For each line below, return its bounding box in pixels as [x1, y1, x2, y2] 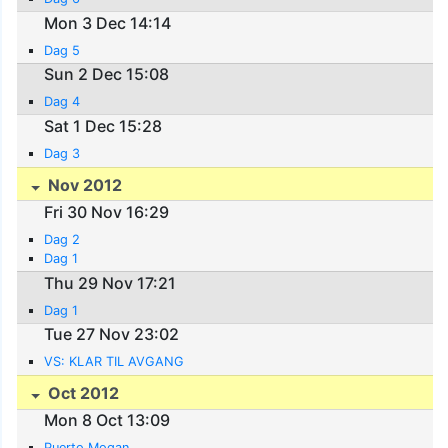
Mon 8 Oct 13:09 [44, 410, 171, 431]
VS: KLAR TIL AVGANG [44, 354, 185, 370]
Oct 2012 [44, 382, 120, 403]
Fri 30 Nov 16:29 [44, 201, 170, 222]
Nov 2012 [44, 174, 123, 195]
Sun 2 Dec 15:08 [44, 64, 170, 85]
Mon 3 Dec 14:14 [44, 12, 172, 33]
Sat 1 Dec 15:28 [44, 115, 163, 136]
